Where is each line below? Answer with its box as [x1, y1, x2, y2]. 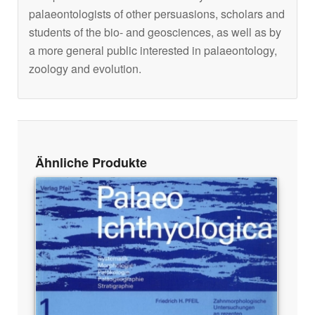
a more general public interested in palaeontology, [29, 42, 277, 59]
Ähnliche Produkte [35, 153, 147, 172]
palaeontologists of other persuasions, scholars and [29, 6, 285, 22]
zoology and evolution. [29, 60, 141, 77]
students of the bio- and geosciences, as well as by [29, 24, 281, 41]
